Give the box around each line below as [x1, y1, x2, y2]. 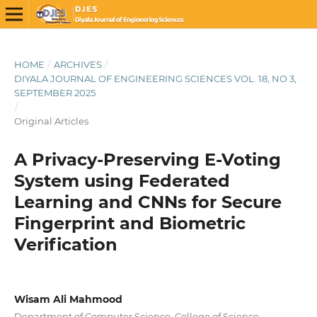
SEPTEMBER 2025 [13, 86, 96, 98]
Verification [13, 234, 117, 255]
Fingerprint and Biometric [13, 212, 246, 234]
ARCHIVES [53, 58, 102, 70]
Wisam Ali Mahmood [13, 292, 122, 306]
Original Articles [13, 115, 88, 127]
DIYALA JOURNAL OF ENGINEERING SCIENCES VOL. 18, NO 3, [13, 72, 296, 84]
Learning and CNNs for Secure [13, 191, 282, 212]
